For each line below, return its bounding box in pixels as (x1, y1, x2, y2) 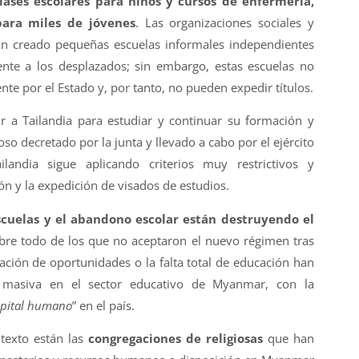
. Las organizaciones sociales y (135, 14, 314, 30)
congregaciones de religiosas (88, 330, 263, 347)
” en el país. (71, 296, 135, 313)
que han (263, 330, 314, 347)
